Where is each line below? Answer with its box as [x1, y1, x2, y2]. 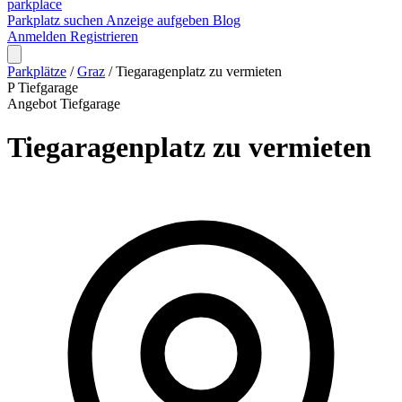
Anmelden [7, 29, 70, 44]
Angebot [7, 96, 60, 111]
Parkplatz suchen [7, 13, 106, 28]
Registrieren [70, 29, 138, 44]
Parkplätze [7, 64, 66, 79]
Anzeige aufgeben [106, 13, 213, 28]
